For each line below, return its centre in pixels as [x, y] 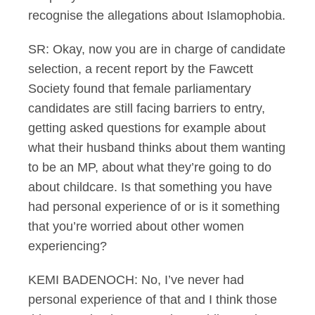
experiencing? [67, 246]
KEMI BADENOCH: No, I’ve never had [136, 280]
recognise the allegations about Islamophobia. [157, 15]
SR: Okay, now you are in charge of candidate [157, 49]
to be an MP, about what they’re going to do [150, 167]
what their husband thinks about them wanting [157, 148]
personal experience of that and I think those [153, 300]
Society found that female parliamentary [140, 89]
